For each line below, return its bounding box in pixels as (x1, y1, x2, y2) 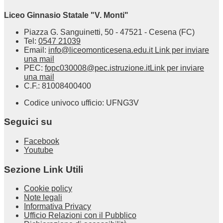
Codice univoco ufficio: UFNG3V (24, 98, 139, 107)
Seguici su (4, 116, 52, 127)
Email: (24, 45, 48, 54)
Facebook (24, 137, 59, 145)
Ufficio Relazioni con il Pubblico (24, 211, 136, 220)
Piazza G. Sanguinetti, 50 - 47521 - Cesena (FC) (24, 27, 195, 36)
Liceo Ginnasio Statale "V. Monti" (4, 10, 128, 19)
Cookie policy (24, 184, 72, 193)
